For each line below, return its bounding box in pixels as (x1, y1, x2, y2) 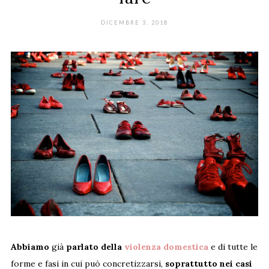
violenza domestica (124, 241, 208, 252)
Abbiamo (10, 241, 49, 252)
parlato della (65, 241, 124, 252)
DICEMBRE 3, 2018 (101, 19, 168, 26)
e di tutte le (208, 241, 258, 252)
